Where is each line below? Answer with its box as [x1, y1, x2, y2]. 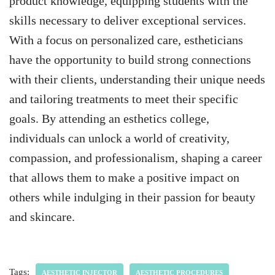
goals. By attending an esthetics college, [9, 112, 209, 126]
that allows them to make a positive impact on [9, 171, 239, 185]
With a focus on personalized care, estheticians [9, 33, 243, 47]
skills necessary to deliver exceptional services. [9, 14, 246, 28]
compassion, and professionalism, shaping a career [9, 151, 262, 165]
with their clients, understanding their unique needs [9, 72, 265, 87]
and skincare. [9, 210, 75, 224]
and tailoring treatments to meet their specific [9, 92, 238, 106]
